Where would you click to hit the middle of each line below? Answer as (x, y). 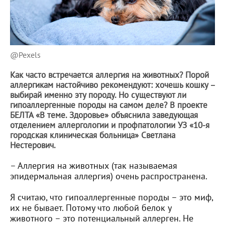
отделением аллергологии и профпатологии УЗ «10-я (110, 125)
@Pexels (25, 55)
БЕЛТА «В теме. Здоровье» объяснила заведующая (104, 115)
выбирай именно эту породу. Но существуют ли (98, 95)
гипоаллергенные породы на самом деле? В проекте (109, 105)
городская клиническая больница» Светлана (93, 135)
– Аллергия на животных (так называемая (94, 166)
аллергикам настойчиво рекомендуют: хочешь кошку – (113, 85)
